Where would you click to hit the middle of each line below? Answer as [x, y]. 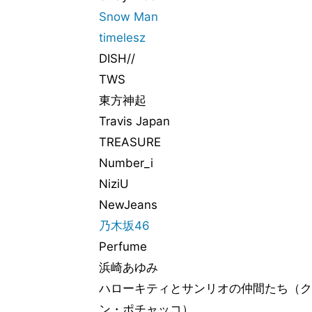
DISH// [117, 58]
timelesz [122, 38]
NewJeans [128, 205]
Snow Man [128, 17]
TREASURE [130, 142]
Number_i [126, 163]
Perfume [123, 247]
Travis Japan [134, 121]
